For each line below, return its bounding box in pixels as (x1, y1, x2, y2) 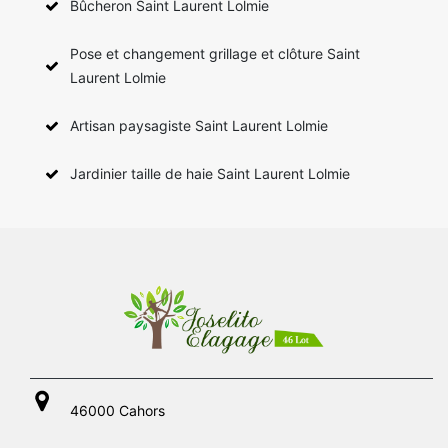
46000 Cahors (70, 401, 165, 419)
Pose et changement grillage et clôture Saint (70, 44, 360, 62)
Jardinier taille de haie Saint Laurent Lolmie (70, 164, 350, 182)
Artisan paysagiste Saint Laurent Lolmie (70, 116, 328, 134)
